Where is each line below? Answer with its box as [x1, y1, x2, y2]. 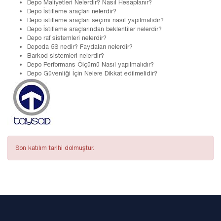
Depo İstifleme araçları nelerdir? [27, 7, 116, 15]
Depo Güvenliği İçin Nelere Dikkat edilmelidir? [27, 70, 157, 77]
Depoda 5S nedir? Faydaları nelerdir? [27, 43, 133, 50]
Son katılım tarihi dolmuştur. [15, 144, 94, 151]
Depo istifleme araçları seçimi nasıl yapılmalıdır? [27, 16, 164, 24]
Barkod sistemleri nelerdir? [27, 52, 104, 59]
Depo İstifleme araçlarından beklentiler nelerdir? [27, 25, 162, 33]
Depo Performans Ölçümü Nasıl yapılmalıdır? [27, 61, 154, 68]
